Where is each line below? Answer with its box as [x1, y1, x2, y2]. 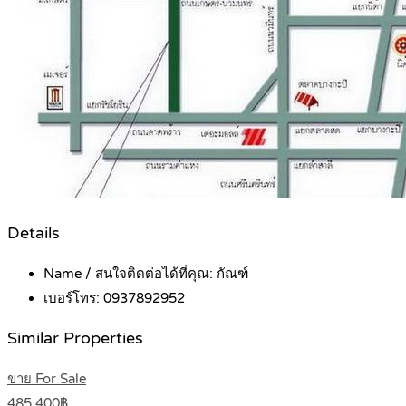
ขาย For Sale [7, 370, 86, 387]
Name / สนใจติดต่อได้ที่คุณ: [43, 265, 217, 282]
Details [7, 224, 60, 244]
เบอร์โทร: [43, 289, 103, 306]
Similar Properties [7, 329, 143, 349]
